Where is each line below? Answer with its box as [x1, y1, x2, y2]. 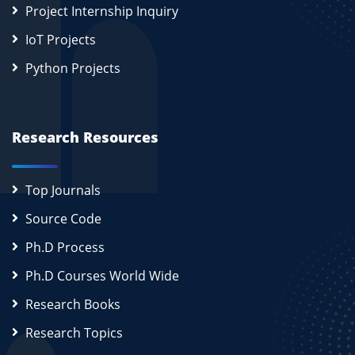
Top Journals [25, 181, 101, 200]
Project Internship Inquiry [25, 2, 178, 21]
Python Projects [25, 59, 120, 78]
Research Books [25, 296, 120, 314]
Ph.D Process [25, 239, 105, 257]
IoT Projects [25, 31, 96, 49]
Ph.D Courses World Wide [25, 267, 179, 285]
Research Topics [25, 324, 123, 342]
